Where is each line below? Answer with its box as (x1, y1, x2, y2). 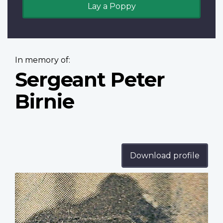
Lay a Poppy (87, 1, 136, 11)
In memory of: (15, 55, 70, 65)
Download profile (130, 151, 200, 161)
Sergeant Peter (15, 67, 165, 92)
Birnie (15, 89, 74, 114)
